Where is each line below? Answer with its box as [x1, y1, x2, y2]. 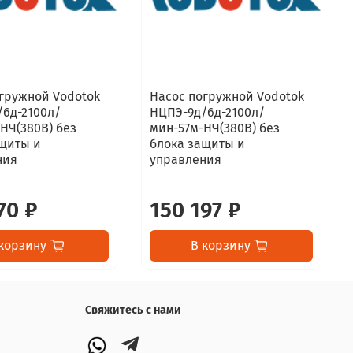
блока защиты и [150, 136, 246, 151]
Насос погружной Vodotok [150, 88, 305, 104]
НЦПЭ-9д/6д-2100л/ [150, 104, 266, 120]
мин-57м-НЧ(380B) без [150, 120, 281, 136]
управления [150, 151, 222, 167]
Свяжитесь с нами [85, 303, 181, 317]
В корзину [190, 237, 251, 253]
